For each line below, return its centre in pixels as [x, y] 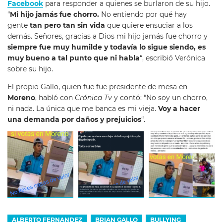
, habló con [54, 97]
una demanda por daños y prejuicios [74, 119]
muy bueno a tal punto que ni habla [74, 58]
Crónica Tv [92, 97]
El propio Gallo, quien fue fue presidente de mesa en [97, 86]
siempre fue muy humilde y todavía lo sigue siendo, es [107, 47]
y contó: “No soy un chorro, [160, 97]
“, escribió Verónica [172, 58]
